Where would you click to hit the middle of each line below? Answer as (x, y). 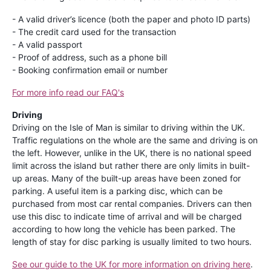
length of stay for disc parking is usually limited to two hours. (132, 241)
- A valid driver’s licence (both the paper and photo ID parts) (131, 19)
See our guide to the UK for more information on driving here (131, 264)
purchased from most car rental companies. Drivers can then (132, 203)
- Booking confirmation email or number (90, 70)
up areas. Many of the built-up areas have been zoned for (126, 178)
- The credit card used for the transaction (94, 31)
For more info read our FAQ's (68, 92)
